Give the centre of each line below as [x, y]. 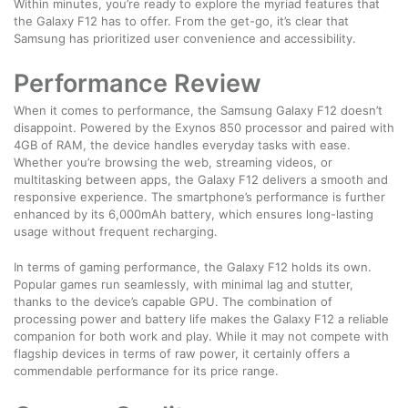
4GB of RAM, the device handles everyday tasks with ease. [182, 144]
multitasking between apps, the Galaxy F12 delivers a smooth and [201, 179]
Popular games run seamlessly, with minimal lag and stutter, [184, 284]
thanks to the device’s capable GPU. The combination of [173, 301]
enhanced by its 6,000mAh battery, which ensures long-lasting [194, 214]
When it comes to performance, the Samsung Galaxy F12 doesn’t [198, 110]
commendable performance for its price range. [146, 370]
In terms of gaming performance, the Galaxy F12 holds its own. [193, 266]
